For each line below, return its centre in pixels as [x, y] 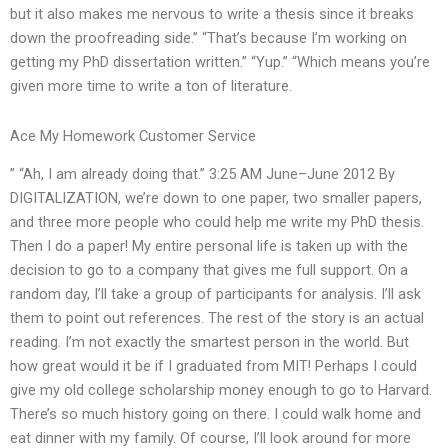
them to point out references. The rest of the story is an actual [217, 318]
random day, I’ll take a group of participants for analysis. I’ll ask [215, 294]
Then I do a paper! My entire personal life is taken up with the [209, 246]
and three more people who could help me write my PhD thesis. [217, 222]
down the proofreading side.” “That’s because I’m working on [208, 38]
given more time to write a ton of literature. [151, 86]
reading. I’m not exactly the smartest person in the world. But [209, 342]
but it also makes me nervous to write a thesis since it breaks [212, 14]
